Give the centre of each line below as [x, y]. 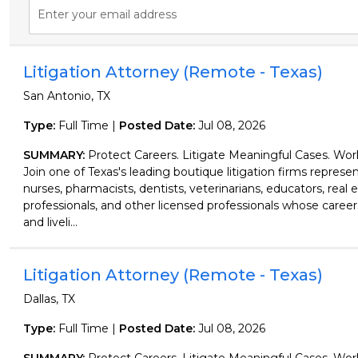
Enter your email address [107, 14]
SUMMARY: [55, 155]
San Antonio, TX [66, 96]
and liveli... [50, 222]
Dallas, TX [49, 299]
